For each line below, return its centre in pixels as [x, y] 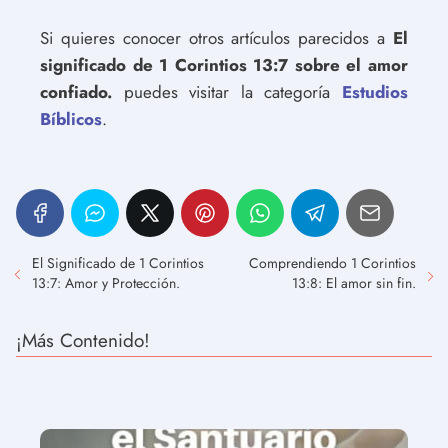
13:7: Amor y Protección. [106, 282]
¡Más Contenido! [83, 340]
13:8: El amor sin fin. [354, 282]
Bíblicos [71, 118]
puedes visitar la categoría [227, 91]
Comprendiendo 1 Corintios [332, 262]
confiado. [76, 91]
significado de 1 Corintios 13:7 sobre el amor [224, 64]
